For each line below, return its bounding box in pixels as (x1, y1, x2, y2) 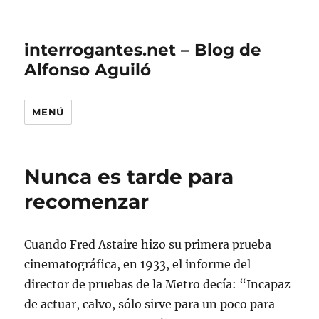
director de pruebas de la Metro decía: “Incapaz (24, 277, 291, 291)
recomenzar (24, 189, 150, 214)
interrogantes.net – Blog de (24, 40, 262, 60)
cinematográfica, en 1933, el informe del (24, 257, 251, 271)
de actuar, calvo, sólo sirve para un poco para (24, 297, 276, 311)
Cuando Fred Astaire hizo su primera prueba (24, 237, 272, 251)
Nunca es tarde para (24, 164, 234, 189)
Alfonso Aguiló (24, 60, 152, 80)
